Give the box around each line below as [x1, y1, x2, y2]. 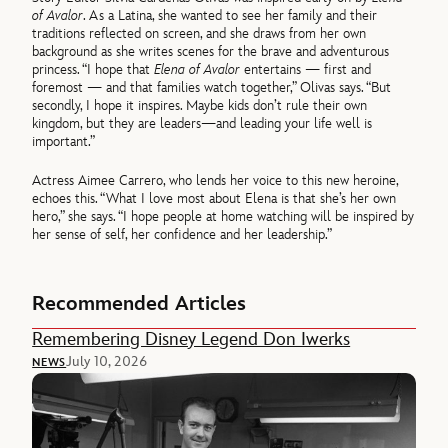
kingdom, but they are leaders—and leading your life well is [32, 115, 373, 133]
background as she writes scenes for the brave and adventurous [32, 43, 390, 61]
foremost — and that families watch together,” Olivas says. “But [32, 79, 392, 97]
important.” [32, 133, 96, 151]
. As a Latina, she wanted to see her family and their [83, 7, 378, 25]
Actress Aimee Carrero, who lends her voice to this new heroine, [32, 171, 399, 189]
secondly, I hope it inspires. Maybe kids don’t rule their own [32, 97, 368, 115]
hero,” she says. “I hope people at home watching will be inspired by [32, 207, 415, 225]
